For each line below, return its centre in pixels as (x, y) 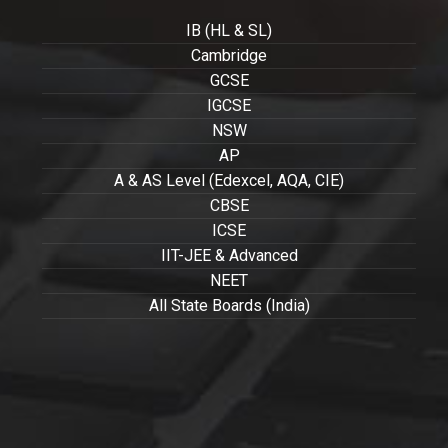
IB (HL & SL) (229, 30)
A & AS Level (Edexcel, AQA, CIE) (229, 180)
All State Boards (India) (229, 305)
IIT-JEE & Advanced (229, 255)
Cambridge (229, 55)
